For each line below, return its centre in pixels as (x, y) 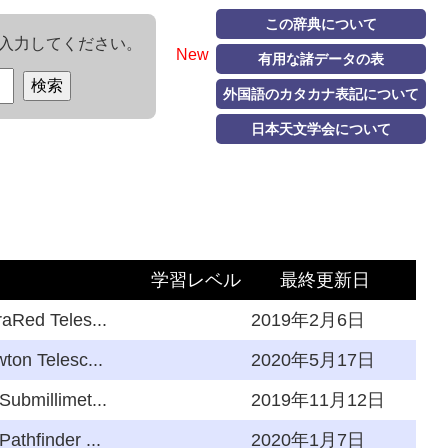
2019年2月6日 (308, 320)
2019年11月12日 (318, 400)
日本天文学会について (321, 129)
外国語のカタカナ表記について (321, 94)
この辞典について (321, 24)
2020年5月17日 (313, 360)
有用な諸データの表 (321, 59)
